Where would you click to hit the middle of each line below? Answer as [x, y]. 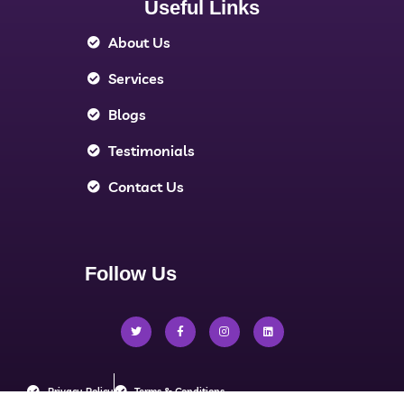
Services [136, 79]
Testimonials [151, 151]
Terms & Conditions [179, 392]
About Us [139, 43]
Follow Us [131, 274]
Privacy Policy [80, 392]
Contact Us [146, 187]
